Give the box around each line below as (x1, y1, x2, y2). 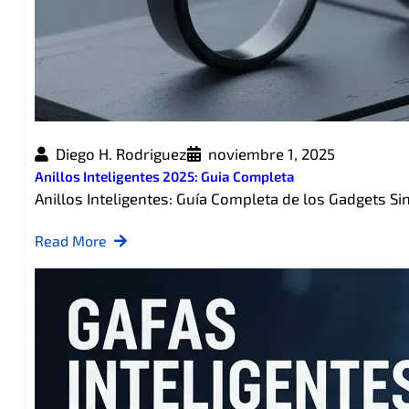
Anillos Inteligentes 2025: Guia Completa (34, 168, 295, 185)
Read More (34, 231, 107, 249)
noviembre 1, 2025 (207, 144, 335, 163)
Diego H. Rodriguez (55, 144, 187, 163)
